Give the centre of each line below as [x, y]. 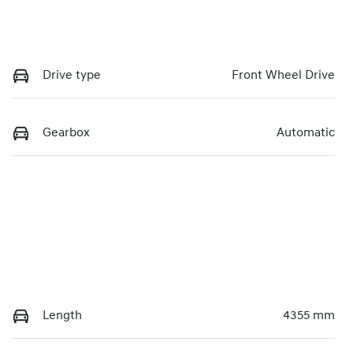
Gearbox [66, 133]
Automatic [306, 133]
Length [62, 316]
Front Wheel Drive [283, 75]
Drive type [72, 75]
